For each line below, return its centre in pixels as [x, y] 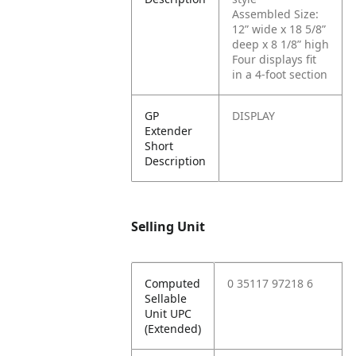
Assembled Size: [276, 14]
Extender [169, 131]
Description [176, 161]
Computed [173, 283]
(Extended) [173, 329]
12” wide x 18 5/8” [279, 29]
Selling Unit [168, 226]
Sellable [166, 298]
